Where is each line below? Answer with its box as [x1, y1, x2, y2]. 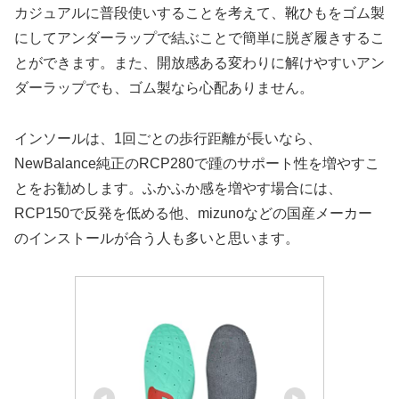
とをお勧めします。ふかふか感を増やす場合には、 [14, 180, 342, 196]
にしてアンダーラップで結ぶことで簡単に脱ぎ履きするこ [14, 29, 385, 45]
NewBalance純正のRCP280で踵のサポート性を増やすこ [14, 155, 379, 171]
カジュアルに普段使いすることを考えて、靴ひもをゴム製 [14, 4, 385, 20]
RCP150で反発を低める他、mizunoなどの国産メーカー [14, 205, 372, 221]
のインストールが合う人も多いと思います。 [14, 230, 299, 246]
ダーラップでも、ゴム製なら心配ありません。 [14, 79, 313, 95]
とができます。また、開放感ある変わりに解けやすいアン [14, 54, 385, 70]
